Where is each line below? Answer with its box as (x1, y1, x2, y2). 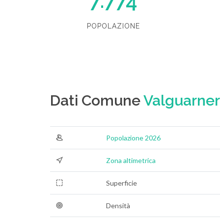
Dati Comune (50, 92, 143, 109)
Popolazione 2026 (106, 134, 161, 142)
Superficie (106, 179, 137, 187)
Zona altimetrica (106, 156, 156, 165)
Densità (106, 201, 130, 210)
